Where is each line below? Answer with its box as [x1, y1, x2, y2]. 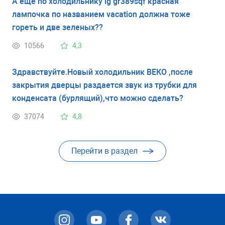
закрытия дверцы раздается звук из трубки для [12, 80, 197, 90]
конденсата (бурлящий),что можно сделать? [12, 93, 183, 103]
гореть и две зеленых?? [12, 22, 103, 32]
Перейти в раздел [71, 146, 138, 156]
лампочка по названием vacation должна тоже [12, 9, 190, 19]
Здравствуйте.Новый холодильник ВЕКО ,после [12, 67, 193, 77]
